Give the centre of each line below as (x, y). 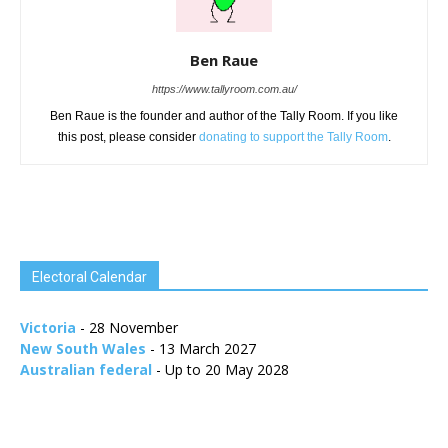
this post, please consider (128, 137)
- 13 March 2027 (201, 348)
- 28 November (127, 327)
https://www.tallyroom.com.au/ (224, 89)
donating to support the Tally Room (293, 137)
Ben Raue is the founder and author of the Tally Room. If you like (224, 116)
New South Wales (83, 348)
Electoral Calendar (89, 277)
